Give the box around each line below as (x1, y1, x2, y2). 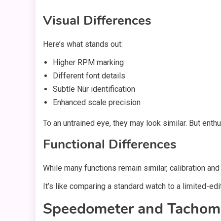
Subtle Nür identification (53, 84, 135, 94)
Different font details (53, 71, 125, 81)
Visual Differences (43, 12, 151, 30)
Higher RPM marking (53, 58, 124, 68)
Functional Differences (43, 136, 177, 153)
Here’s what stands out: (43, 39, 123, 49)
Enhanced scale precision (53, 98, 141, 108)
